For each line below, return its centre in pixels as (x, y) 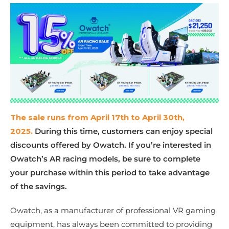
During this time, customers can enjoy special (123, 131)
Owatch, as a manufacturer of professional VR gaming (113, 211)
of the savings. (39, 187)
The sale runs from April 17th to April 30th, (97, 118)
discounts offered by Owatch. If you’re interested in (111, 145)
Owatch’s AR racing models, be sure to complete (105, 159)
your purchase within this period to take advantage (110, 173)
